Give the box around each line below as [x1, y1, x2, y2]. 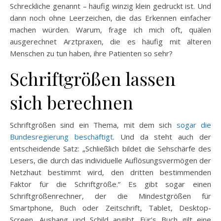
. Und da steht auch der [112, 131, 212, 142]
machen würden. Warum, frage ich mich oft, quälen [10, 24, 211, 35]
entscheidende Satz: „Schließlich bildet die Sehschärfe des [10, 143, 211, 153]
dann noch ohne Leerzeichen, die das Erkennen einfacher [10, 12, 211, 23]
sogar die [176, 119, 211, 130]
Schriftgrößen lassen [10, 66, 176, 90]
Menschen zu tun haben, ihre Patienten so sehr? [10, 48, 173, 58]
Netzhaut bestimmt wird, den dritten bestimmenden [10, 167, 211, 177]
